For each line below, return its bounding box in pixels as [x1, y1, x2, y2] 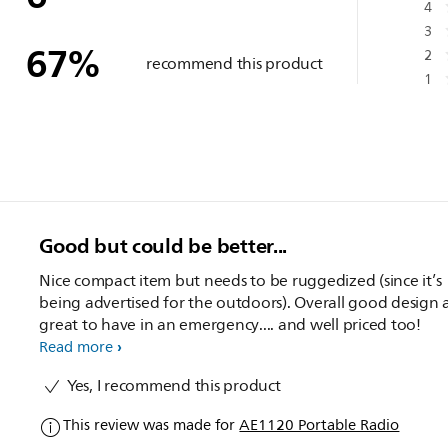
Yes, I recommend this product [63, 372, 281, 399]
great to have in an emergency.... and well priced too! [39, 311, 421, 338]
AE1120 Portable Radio [239, 412, 400, 438]
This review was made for [63, 412, 240, 438]
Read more [39, 334, 114, 360]
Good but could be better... [39, 227, 288, 264]
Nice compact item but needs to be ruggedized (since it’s [39, 267, 442, 294]
